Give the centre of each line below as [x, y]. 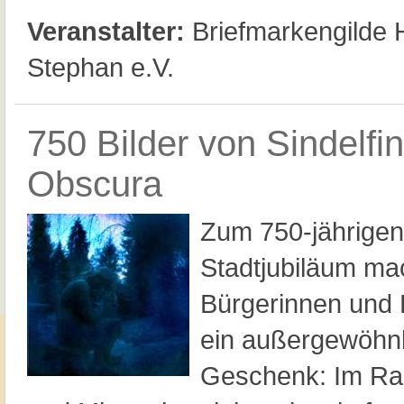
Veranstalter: [106, 31]
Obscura [95, 184]
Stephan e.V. [101, 67]
